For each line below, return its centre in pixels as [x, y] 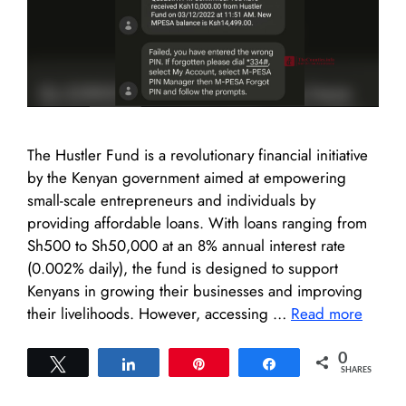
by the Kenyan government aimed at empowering [187, 177]
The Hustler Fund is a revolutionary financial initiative [198, 155]
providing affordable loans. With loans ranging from [197, 222]
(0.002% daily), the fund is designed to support [183, 268]
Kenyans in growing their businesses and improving [195, 290]
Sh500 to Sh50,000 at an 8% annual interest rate [186, 245]
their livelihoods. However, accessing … [159, 313]
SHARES [356, 371]
